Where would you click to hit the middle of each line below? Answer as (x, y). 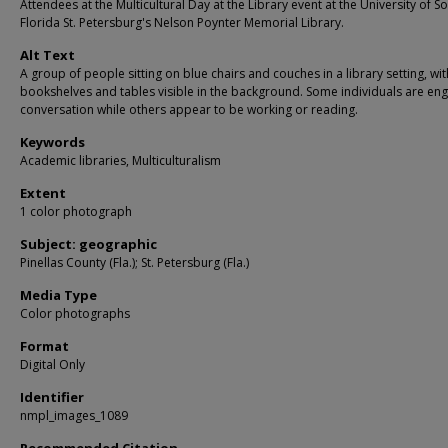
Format (44, 346)
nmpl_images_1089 (74, 415)
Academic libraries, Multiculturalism (120, 160)
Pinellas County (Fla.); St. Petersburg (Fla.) (134, 262)
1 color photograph (76, 211)
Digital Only (52, 364)
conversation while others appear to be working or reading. (189, 109)
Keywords (52, 142)
